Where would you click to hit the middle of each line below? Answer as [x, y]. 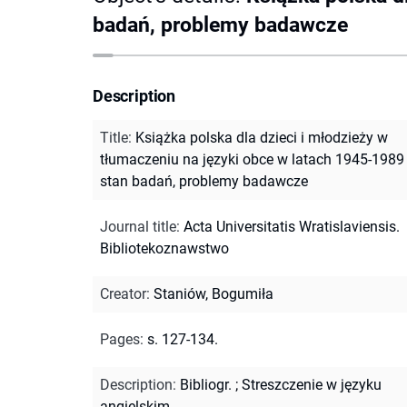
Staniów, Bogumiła [213, 293]
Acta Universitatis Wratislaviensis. [292, 226]
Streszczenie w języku [312, 384]
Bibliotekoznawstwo [164, 248]
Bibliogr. [206, 384]
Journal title [138, 226]
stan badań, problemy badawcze [204, 181]
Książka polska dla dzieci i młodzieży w [262, 137]
